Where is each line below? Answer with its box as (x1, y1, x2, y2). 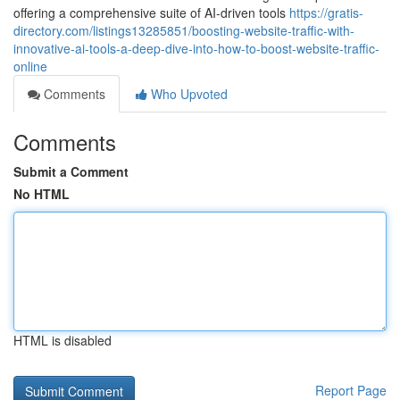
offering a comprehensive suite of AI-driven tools (13, 4, 289, 21)
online (13, 57, 47, 75)
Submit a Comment (13, 162, 129, 180)
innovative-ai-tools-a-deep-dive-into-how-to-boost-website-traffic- (13, 39, 379, 57)
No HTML (13, 185, 70, 203)
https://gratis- (289, 4, 363, 21)
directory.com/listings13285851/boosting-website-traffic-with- (13, 21, 354, 39)
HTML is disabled (13, 331, 112, 349)
